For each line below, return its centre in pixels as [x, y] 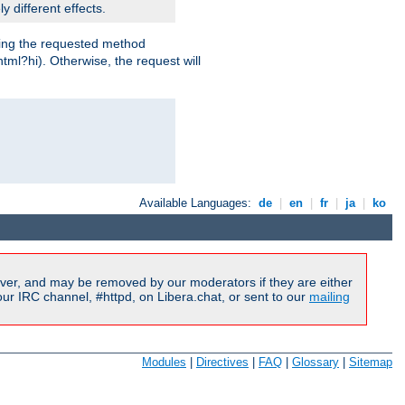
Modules [164, 363]
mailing [330, 296]
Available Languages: [198, 203]
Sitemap [371, 363]
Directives [222, 363]
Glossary [316, 363]
